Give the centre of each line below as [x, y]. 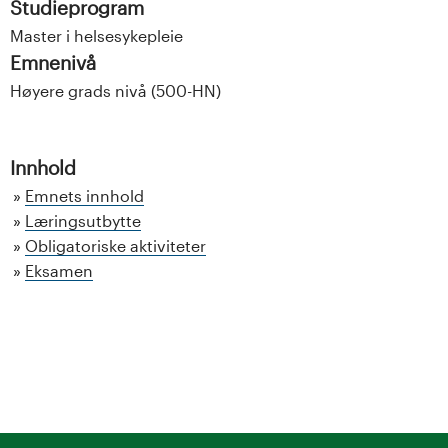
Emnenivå [53, 63]
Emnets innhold [84, 196]
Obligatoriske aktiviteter [115, 246]
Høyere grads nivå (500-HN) [115, 91]
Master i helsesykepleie [96, 36]
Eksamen [59, 271]
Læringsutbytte [83, 221]
